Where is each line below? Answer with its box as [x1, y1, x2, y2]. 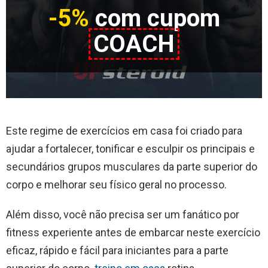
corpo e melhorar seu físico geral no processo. [6, 178, 227, 191]
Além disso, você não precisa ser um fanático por [6, 208, 239, 221]
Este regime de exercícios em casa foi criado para [6, 124, 242, 138]
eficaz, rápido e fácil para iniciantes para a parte [6, 244, 229, 257]
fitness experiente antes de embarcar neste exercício [6, 226, 260, 239]
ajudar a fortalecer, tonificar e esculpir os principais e [6, 142, 255, 156]
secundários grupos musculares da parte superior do [6, 160, 257, 173]
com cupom [89, 4, 220, 32]
